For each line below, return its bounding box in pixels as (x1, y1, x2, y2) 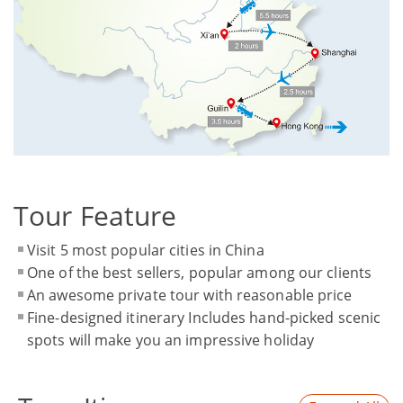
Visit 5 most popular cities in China (27, 239, 264, 260)
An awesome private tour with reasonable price (27, 284, 353, 305)
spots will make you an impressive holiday (27, 329, 315, 350)
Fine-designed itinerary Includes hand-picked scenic (27, 307, 381, 327)
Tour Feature (13, 196, 177, 234)
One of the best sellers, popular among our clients (27, 262, 372, 282)
